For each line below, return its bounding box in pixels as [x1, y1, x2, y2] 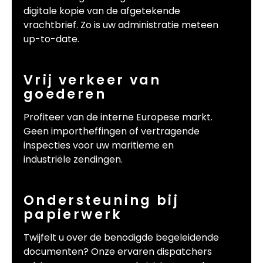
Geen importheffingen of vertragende [23, 124, 200, 138]
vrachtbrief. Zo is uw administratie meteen [23, 18, 218, 32]
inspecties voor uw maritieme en [23, 138, 174, 152]
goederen [23, 84, 106, 103]
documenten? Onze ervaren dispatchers [23, 244, 212, 258]
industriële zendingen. [23, 152, 123, 166]
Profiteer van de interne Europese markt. [23, 110, 213, 124]
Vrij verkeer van [23, 70, 161, 89]
